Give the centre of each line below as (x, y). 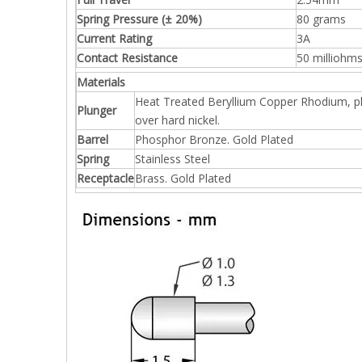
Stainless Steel (173, 159)
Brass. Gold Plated (183, 178)
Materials (101, 82)
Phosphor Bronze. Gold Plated (214, 139)
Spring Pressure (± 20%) (139, 19)
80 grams (321, 19)
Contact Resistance (127, 58)
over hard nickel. (177, 120)
